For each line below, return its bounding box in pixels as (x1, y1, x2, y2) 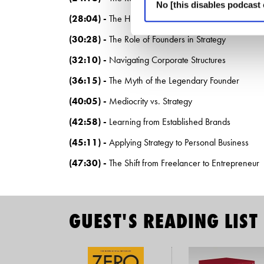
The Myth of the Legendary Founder (109, 74, 239, 87)
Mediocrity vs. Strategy (109, 95, 192, 107)
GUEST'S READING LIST (69, 207, 258, 235)
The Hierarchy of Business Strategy (109, 12, 235, 25)
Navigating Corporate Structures (109, 54, 226, 66)
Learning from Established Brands (109, 115, 230, 128)
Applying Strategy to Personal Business (109, 136, 249, 148)
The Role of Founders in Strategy (109, 33, 226, 45)
